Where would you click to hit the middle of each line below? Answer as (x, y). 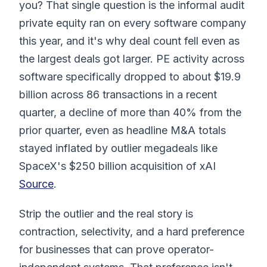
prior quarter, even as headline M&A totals (122, 130)
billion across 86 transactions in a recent (118, 94)
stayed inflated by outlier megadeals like (118, 148)
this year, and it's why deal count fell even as (129, 41)
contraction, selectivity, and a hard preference (132, 231)
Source (36, 184)
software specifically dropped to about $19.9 (130, 76)
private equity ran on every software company (133, 23)
